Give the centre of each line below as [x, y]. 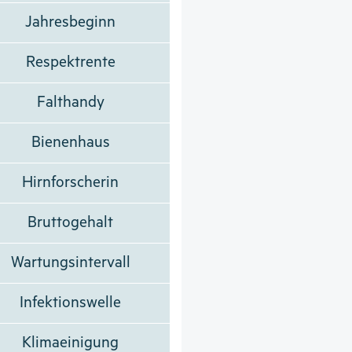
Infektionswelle [71, 302]
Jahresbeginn [71, 22]
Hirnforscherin [71, 182]
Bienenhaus [70, 142]
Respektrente [70, 62]
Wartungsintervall [70, 262]
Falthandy [70, 102]
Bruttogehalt [71, 222]
